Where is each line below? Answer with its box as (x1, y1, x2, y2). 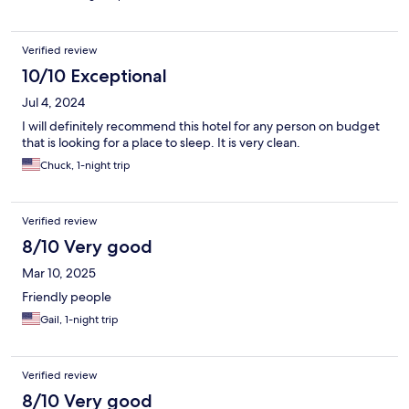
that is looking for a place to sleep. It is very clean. (22, 134, 300, 152)
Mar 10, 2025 (22, 265, 96, 282)
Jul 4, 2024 (22, 94, 85, 111)
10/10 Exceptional (22, 65, 167, 88)
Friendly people (22, 288, 111, 306)
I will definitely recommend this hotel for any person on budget (22, 118, 380, 135)
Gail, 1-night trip (40, 312, 119, 328)
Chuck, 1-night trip (40, 158, 131, 173)
